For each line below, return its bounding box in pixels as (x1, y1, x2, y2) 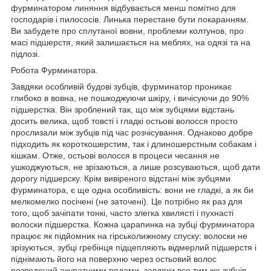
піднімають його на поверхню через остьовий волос (11, 254, 217, 264)
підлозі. (11, 49, 40, 59)
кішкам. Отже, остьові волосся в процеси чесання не (11, 151, 220, 161)
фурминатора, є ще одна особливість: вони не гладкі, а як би (11, 185, 253, 195)
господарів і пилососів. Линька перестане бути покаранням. (11, 15, 249, 25)
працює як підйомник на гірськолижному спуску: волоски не (11, 231, 247, 241)
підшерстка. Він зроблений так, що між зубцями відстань (11, 105, 234, 115)
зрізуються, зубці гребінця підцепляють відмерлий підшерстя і (11, 243, 256, 253)
